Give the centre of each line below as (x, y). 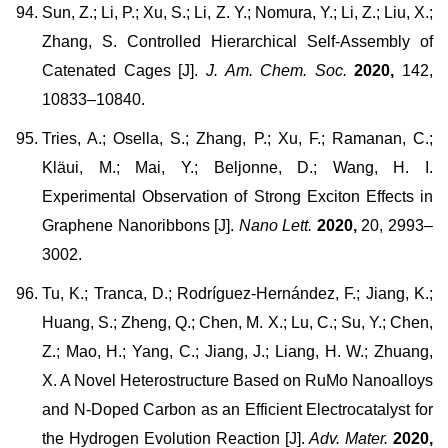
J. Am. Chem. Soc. (272, 70)
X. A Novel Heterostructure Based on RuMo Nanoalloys (237, 380)
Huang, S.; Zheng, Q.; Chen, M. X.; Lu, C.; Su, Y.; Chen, (237, 322)
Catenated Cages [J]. (120, 70)
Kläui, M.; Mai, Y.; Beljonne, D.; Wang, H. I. (237, 167)
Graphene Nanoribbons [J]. (140, 225)
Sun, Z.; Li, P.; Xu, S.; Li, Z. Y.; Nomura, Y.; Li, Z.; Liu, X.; (237, 12)
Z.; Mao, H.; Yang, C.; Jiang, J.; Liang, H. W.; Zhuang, (237, 351)
